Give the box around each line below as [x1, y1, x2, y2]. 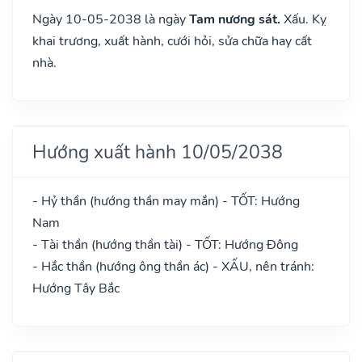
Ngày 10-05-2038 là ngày [32, 10, 189, 28]
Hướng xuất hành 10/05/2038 [32, 138, 283, 165]
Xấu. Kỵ [280, 10, 326, 28]
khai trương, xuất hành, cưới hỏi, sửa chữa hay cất [32, 32, 312, 50]
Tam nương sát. [189, 10, 280, 28]
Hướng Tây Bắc [32, 279, 120, 297]
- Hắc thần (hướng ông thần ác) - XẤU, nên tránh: [32, 257, 314, 276]
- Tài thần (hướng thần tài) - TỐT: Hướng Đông [32, 235, 298, 254]
